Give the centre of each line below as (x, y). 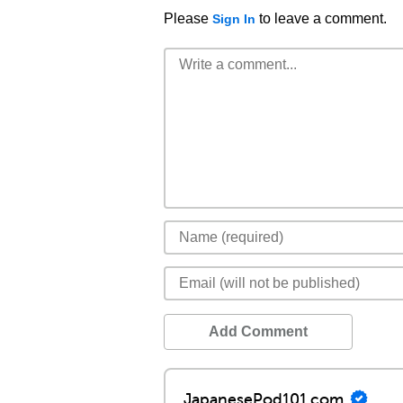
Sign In (234, 19)
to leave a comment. (321, 18)
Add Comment (258, 331)
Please (188, 18)
